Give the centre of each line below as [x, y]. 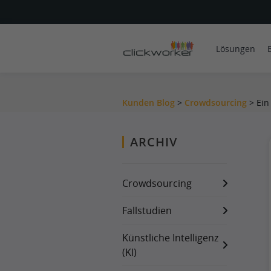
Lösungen [236, 48]
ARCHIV [154, 142]
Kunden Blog [149, 103]
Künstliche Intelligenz [170, 238]
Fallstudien [147, 211]
